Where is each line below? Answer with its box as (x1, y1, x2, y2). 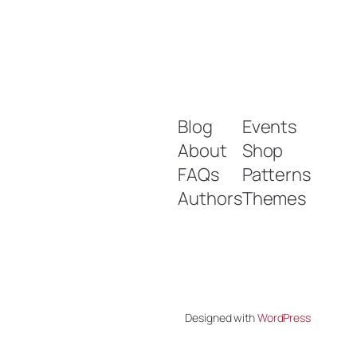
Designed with (185, 310, 257, 326)
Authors (178, 186, 242, 211)
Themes (241, 186, 307, 211)
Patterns (241, 163, 311, 187)
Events (241, 115, 297, 139)
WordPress (257, 310, 311, 326)
